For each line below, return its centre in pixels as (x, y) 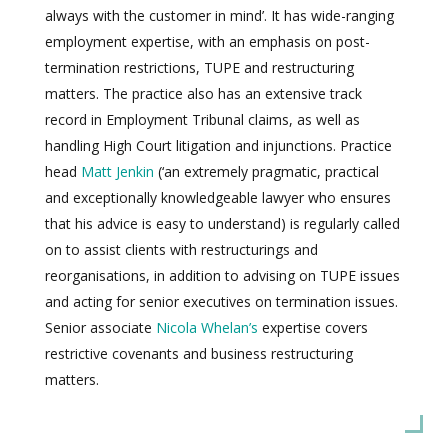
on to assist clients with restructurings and (181, 249)
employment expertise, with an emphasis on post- (207, 41)
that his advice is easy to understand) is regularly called (222, 223)
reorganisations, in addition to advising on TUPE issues (222, 275)
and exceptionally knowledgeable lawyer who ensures (218, 197)
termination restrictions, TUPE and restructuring (199, 67)
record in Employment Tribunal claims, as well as (202, 119)
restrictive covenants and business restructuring (199, 353)
